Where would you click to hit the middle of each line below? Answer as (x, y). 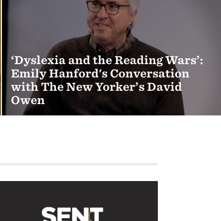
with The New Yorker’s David (97, 87)
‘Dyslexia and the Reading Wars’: (107, 60)
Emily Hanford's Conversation (100, 73)
